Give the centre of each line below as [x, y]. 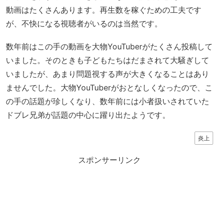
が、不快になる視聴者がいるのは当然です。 [84, 23]
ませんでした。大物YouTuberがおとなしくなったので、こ [109, 88]
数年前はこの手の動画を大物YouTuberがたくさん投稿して [109, 47]
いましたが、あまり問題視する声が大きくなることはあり [108, 74]
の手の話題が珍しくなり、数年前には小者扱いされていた [108, 101]
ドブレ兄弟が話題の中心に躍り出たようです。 [88, 115]
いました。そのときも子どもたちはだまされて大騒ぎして [108, 60]
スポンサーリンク [109, 160]
